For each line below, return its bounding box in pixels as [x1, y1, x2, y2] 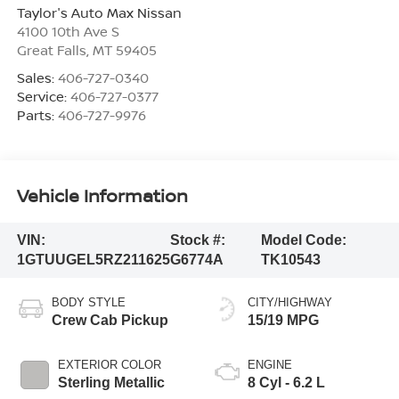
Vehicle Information [16, 183, 188, 208]
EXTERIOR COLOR [57, 358, 161, 372]
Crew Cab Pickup [51, 313, 168, 329]
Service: [16, 86, 70, 105]
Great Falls [16, 40, 86, 59]
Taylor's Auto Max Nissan [16, 3, 182, 21]
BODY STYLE [51, 296, 126, 310]
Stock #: [169, 232, 225, 248]
